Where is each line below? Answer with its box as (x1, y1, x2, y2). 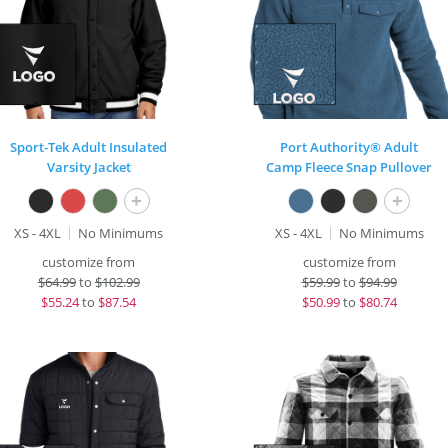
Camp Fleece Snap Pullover (266, 158, 432, 176)
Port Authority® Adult (280, 138, 418, 156)
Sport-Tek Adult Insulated (10, 138, 168, 156)
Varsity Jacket (46, 158, 131, 176)
